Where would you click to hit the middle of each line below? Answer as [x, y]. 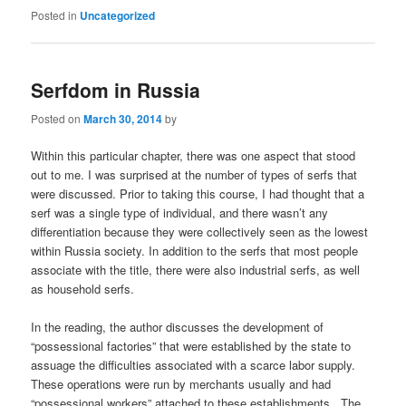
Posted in [54, 15]
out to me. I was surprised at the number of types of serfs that [194, 174]
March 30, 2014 [123, 118]
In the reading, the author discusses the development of [178, 326]
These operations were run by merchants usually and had [181, 383]
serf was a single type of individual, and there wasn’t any [180, 212]
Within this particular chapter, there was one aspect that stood [193, 155]
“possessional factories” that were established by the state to [191, 345]
